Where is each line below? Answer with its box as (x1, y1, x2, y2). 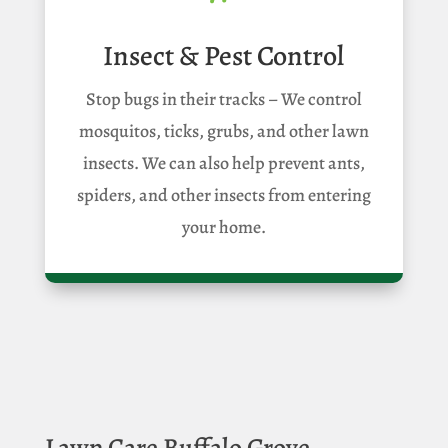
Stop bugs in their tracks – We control (85, 86, 362, 111)
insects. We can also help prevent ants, (82, 150, 365, 175)
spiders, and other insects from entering (76, 182, 371, 207)
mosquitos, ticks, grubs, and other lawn (78, 118, 369, 143)
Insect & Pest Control (103, 36, 345, 75)
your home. (181, 214, 266, 239)
